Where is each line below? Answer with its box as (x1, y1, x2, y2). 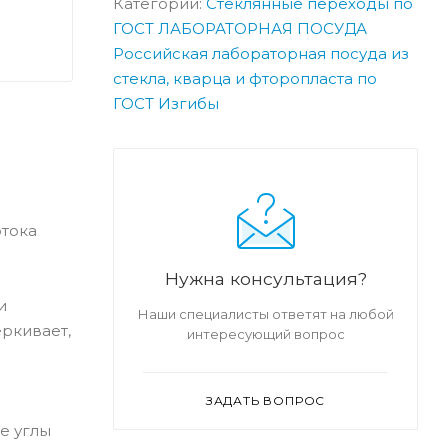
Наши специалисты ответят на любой (137, 305, 394, 322)
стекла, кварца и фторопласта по (113, 68, 377, 88)
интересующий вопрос (186, 325, 345, 342)
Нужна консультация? (164, 267, 367, 289)
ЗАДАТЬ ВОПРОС (205, 392, 326, 408)
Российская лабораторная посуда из (113, 43, 409, 63)
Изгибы (158, 93, 219, 113)
